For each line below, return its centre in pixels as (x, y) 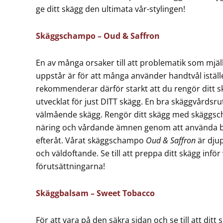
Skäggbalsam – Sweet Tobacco (95, 193)
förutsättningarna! (70, 166)
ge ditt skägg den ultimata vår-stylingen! (111, 9)
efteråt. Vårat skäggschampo (91, 140)
